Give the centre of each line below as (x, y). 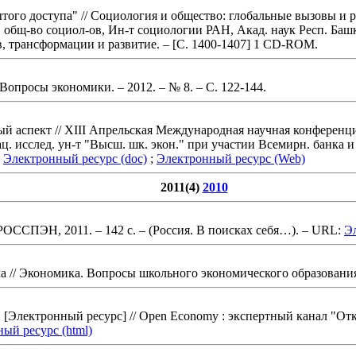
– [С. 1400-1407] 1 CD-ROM (237, 44)
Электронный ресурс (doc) (75, 158)
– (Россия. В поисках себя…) (216, 230)
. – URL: (320, 230)
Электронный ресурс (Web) (231, 158)
